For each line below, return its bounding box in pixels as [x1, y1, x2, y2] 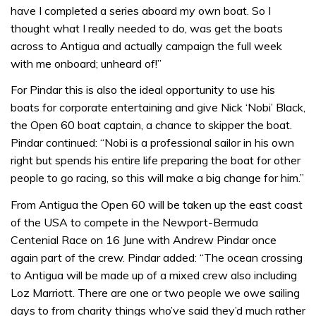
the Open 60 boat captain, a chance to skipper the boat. [11, 118, 292, 133]
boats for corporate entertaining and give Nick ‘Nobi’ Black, [11, 100, 305, 115]
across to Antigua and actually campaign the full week [11, 38, 282, 53]
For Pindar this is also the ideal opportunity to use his [11, 83, 275, 97]
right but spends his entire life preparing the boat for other [11, 153, 300, 168]
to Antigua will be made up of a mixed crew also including [11, 267, 297, 282]
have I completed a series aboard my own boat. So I [11, 3, 271, 18]
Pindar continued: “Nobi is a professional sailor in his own [11, 135, 294, 150]
